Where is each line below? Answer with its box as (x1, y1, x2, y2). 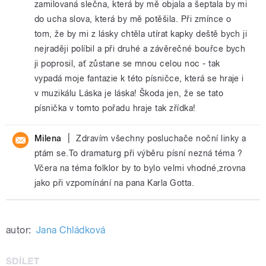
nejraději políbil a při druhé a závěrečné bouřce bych (34, 43, 246, 54)
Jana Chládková (36, 224, 106, 236)
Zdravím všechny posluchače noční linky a (76, 133, 246, 144)
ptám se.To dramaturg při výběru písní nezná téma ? (34, 148, 243, 159)
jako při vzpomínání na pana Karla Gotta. (34, 178, 195, 188)
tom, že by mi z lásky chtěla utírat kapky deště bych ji (34, 28, 248, 39)
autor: (6, 224, 31, 236)
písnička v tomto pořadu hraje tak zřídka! (34, 103, 196, 113)
